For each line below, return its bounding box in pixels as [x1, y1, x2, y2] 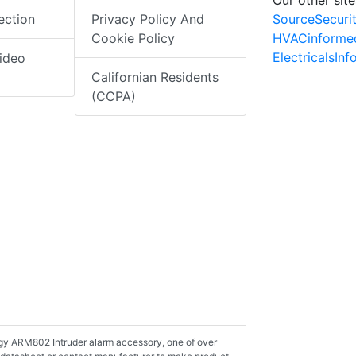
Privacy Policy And [91, 11, 205, 28]
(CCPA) [91, 88, 137, 105]
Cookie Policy [91, 30, 176, 47]
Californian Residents [91, 69, 219, 86]
